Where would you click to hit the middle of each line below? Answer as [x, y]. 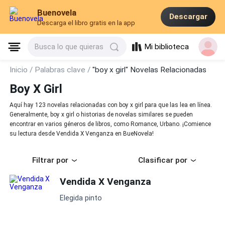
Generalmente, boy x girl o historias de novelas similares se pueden [101, 115]
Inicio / [22, 70]
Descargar [188, 17]
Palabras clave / [64, 70]
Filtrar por [50, 160]
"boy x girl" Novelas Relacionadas [150, 70]
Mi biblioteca [167, 47]
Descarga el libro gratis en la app [86, 23]
